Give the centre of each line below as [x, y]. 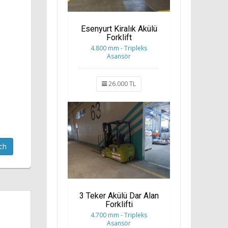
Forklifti [119, 204]
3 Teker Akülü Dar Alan [119, 195]
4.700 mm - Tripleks [119, 215]
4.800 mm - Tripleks [119, 48]
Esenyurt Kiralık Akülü [119, 28]
